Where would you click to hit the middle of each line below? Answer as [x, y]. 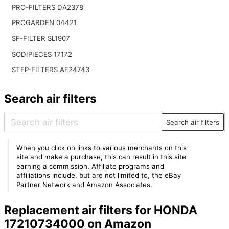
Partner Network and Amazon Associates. [85, 184]
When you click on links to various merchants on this [102, 147]
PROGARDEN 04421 [44, 23]
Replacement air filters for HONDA [100, 210]
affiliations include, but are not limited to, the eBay [99, 175]
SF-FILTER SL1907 [41, 38]
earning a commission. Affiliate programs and [90, 166]
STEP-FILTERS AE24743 [50, 70]
